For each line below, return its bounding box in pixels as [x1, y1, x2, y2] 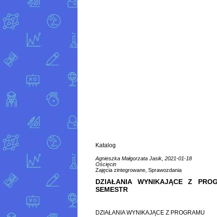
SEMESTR [95, 185, 128, 193]
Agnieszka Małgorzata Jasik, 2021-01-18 [95, 155, 192, 162]
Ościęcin [95, 161, 116, 168]
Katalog [95, 142, 116, 149]
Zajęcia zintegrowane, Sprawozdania [95, 167, 182, 173]
